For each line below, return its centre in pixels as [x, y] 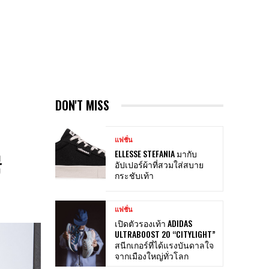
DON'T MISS [82, 105]
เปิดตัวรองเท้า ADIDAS [153, 223]
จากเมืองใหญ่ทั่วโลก [152, 255]
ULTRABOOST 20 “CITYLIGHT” [165, 234]
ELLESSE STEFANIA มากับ [156, 154]
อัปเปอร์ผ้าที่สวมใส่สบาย [159, 165]
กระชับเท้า [134, 175]
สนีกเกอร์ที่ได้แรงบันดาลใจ [164, 244]
